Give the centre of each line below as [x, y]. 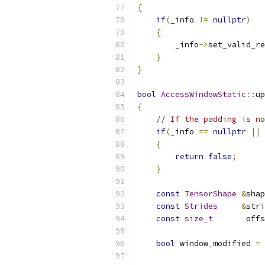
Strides [201, 206]
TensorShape [211, 194]
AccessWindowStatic [203, 94]
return [189, 156]
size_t [199, 219]
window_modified [215, 243]
